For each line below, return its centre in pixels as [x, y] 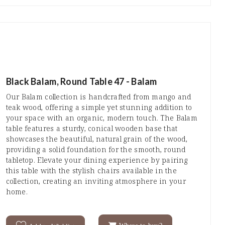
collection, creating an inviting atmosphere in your [96, 181]
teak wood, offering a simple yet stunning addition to [99, 107]
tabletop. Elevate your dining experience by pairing [97, 160]
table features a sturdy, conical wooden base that [92, 129]
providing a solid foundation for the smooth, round [96, 150]
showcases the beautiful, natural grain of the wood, [96, 139]
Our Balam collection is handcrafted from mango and [98, 97]
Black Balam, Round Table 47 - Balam [81, 82]
